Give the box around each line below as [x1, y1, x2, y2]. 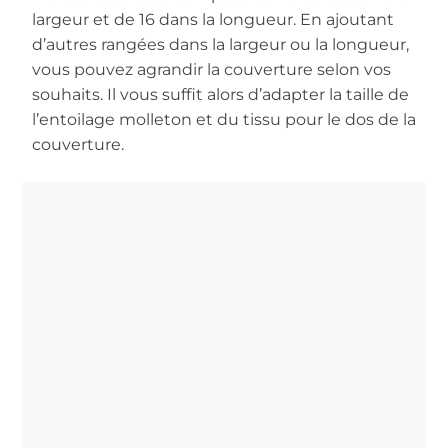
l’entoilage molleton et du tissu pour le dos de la [32, 110, 417, 130]
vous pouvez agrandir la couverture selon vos [32, 60, 392, 80]
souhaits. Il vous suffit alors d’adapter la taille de [32, 85, 410, 105]
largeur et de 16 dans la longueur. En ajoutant [32, 10, 395, 30]
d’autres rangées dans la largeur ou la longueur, [32, 35, 410, 55]
